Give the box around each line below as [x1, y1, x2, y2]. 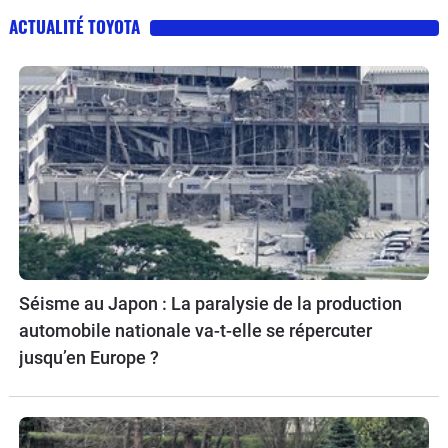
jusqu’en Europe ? [19, 347, 159, 369]
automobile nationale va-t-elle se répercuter [19, 320, 372, 342]
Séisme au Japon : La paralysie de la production [19, 293, 402, 315]
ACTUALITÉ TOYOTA [9, 13, 140, 39]
